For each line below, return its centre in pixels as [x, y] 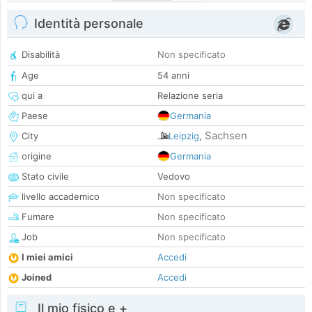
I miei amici [47, 257]
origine [35, 156]
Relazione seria [190, 96]
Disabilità [39, 55]
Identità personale [89, 24]
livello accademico [59, 197]
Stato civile [44, 177]
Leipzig [184, 136]
